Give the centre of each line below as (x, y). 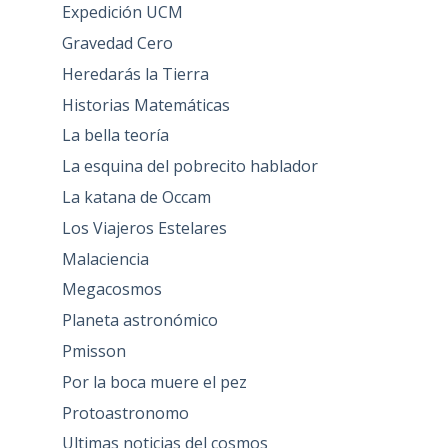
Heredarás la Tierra (135, 73)
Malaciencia (105, 258)
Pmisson (93, 351)
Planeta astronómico (139, 320)
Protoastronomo (125, 412)
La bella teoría (115, 135)
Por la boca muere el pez (154, 381)
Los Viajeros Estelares (144, 227)
